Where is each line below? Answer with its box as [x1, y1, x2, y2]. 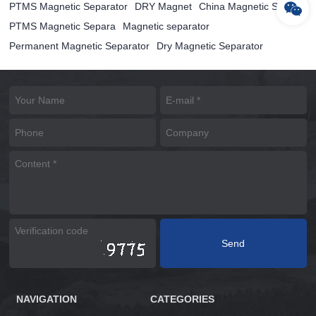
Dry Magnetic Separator [157, 40, 264, 52]
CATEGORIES [150, 293, 214, 305]
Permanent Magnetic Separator [9, 40, 150, 52]
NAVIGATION [16, 293, 78, 305]
